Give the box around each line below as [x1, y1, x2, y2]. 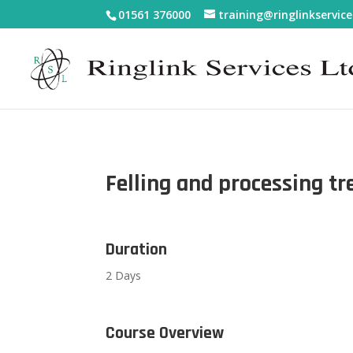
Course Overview [106, 322, 225, 345]
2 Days [106, 268, 142, 284]
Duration [106, 239, 168, 262]
